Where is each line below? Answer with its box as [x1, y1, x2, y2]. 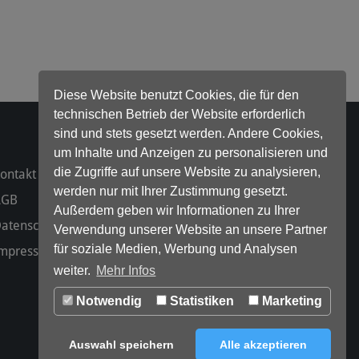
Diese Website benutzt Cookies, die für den [54, 87, 300, 102]
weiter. [54, 264, 95, 278]
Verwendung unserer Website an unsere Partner [54, 222, 328, 236]
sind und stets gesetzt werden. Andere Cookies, [54, 126, 324, 140]
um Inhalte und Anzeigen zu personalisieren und [54, 145, 329, 159]
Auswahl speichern [69, 338, 175, 352]
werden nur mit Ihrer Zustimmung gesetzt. [54, 184, 288, 198]
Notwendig [73, 294, 143, 309]
